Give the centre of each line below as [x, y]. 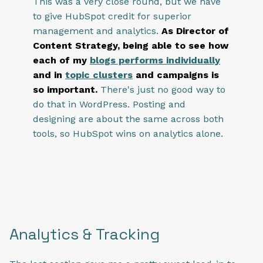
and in [49, 75]
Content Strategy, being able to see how [131, 45]
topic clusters [99, 75]
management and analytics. [97, 31]
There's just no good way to [163, 89]
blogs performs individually [155, 60]
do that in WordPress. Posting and [109, 104]
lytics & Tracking [98, 235]
